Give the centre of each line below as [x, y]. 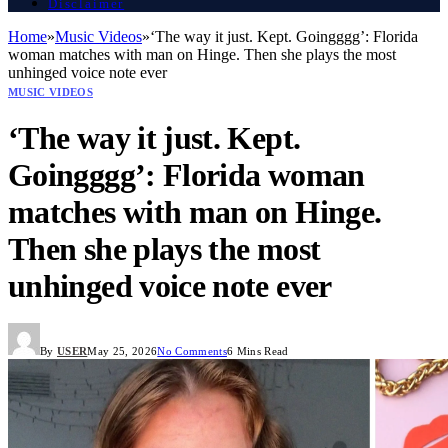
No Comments [192, 351]
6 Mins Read [257, 351]
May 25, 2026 [122, 351]
